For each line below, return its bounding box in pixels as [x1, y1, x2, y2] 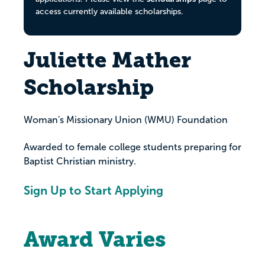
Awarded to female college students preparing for [24, 142, 241, 153]
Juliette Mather [24, 47, 191, 73]
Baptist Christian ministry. [24, 156, 136, 167]
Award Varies [24, 227, 166, 253]
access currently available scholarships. [35, 7, 183, 16]
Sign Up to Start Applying [24, 184, 163, 198]
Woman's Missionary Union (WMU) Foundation [24, 115, 228, 125]
